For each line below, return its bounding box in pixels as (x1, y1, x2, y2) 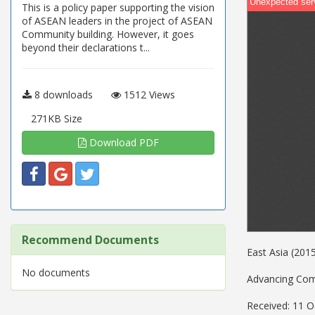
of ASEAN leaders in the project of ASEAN (22, 14, 212, 27)
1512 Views (121, 88, 175, 101)
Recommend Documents (22, 232, 159, 247)
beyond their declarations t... (22, 41, 150, 54)
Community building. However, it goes (22, 27, 194, 41)
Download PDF (86, 136, 159, 149)
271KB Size (31, 112, 82, 125)
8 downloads (32, 88, 93, 101)
